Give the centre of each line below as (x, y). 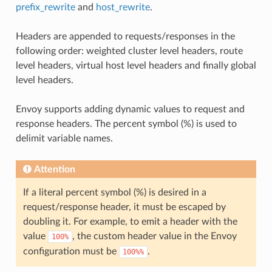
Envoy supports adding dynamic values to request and (130, 109)
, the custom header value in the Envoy (154, 236)
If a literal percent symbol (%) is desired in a (114, 192)
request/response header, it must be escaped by (124, 207)
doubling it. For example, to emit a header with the (130, 221)
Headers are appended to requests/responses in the (125, 36)
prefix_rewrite (45, 7)
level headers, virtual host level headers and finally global (136, 65)
